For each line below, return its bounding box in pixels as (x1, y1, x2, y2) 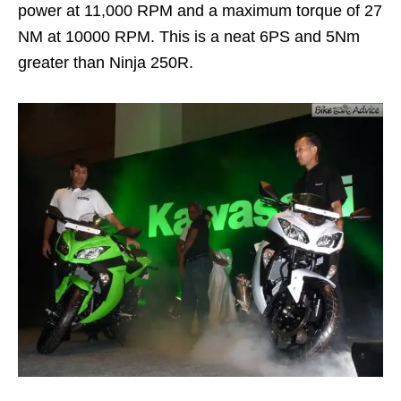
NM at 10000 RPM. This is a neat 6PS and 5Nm (18, 28, 360, 46)
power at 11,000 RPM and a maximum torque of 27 (18, 2, 382, 20)
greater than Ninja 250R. (18, 54, 193, 72)
